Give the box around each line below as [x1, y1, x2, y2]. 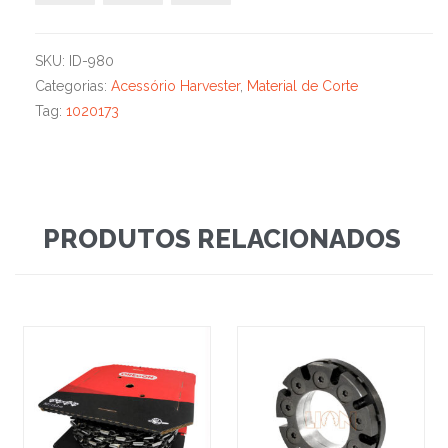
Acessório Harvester [111, 78, 240, 95]
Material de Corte [247, 78, 358, 95]
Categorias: [35, 78, 111, 95]
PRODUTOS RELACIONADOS [42, 224, 401, 255]
